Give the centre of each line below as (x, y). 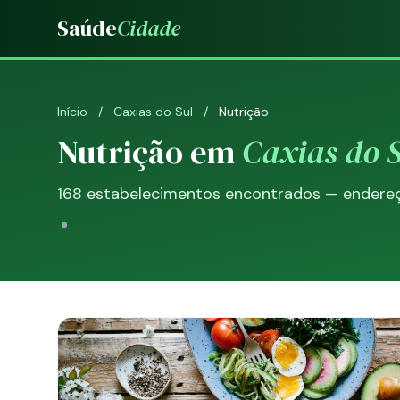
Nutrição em (150, 152)
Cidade (149, 28)
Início (72, 112)
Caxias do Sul (153, 112)
